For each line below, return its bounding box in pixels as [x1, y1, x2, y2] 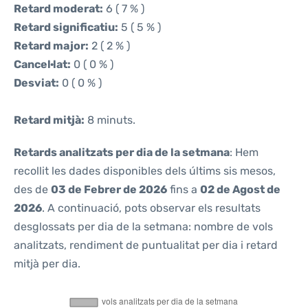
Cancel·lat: [14, 58, 71, 71]
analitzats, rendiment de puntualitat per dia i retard [14, 239, 278, 252]
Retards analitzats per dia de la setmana [14, 146, 230, 159]
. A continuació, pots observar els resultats [42, 201, 261, 214]
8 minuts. [85, 113, 135, 126]
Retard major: [14, 39, 89, 52]
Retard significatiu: [14, 21, 118, 34]
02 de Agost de [200, 183, 280, 196]
